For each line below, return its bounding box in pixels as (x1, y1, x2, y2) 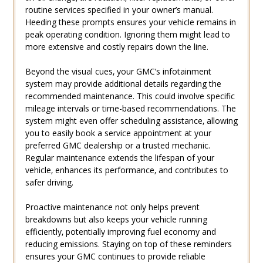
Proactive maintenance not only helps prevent (25, 201, 200, 213)
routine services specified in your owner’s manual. (25, 4, 213, 16)
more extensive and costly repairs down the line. (25, 41, 208, 53)
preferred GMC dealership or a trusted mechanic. (25, 140, 210, 151)
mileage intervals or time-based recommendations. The (25, 103, 236, 114)
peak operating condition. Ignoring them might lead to (25, 29, 230, 41)
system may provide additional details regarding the (25, 78, 221, 90)
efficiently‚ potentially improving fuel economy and (25, 226, 216, 238)
